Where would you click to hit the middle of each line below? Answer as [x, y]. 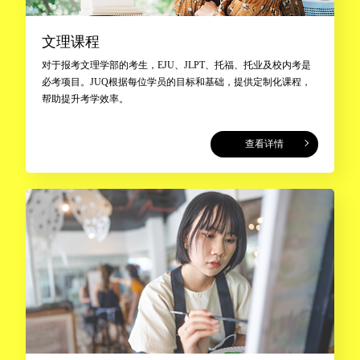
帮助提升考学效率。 [85, 98]
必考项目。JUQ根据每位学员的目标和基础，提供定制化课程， [176, 82]
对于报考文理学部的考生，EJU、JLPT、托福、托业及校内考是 [176, 65]
